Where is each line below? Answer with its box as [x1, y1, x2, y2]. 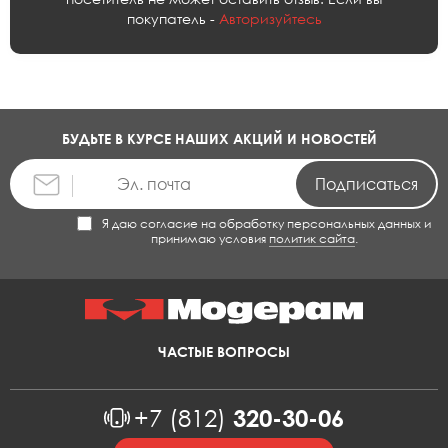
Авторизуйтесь [218, 9, 322, 27]
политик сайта [268, 230, 355, 246]
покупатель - [126, 9, 219, 27]
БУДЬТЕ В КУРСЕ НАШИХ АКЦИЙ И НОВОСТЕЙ [61, 129, 377, 147]
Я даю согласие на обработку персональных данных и [102, 215, 431, 231]
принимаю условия [150, 230, 269, 246]
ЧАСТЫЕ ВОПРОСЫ [158, 342, 290, 360]
